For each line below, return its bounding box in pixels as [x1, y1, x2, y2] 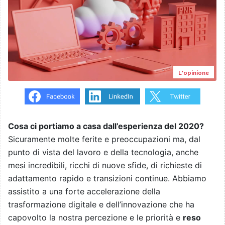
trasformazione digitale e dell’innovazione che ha [8, 199, 194, 210]
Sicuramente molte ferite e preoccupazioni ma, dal [8, 134, 200, 145]
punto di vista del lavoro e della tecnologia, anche [8, 147, 198, 158]
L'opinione [178, 69, 209, 77]
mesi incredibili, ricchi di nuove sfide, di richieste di [8, 160, 202, 171]
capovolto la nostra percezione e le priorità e [8, 212, 183, 223]
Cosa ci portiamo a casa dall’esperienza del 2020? [8, 121, 204, 132]
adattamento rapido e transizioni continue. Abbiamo [8, 173, 206, 184]
